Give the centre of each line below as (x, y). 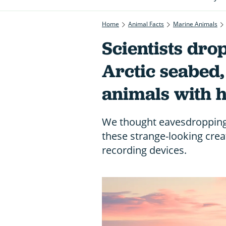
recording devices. (144, 150)
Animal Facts (146, 24)
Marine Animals (195, 24)
